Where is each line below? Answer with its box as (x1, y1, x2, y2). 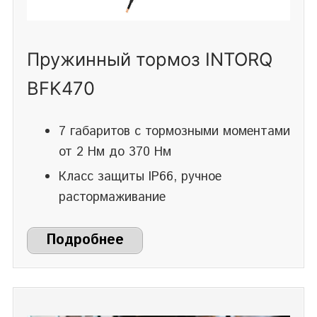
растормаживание (59, 188, 166, 207)
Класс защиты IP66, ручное (59, 168, 221, 187)
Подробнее (46, 230, 124, 251)
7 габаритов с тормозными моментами (59, 122, 290, 142)
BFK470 (27, 77, 95, 100)
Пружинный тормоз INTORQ (27, 48, 272, 71)
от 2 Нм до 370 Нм (59, 143, 171, 162)
